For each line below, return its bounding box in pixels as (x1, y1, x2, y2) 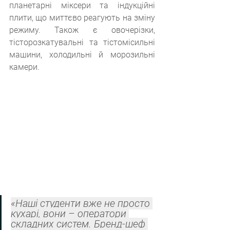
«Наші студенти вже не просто (11, 197, 152, 210)
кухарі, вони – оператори (11, 207, 129, 220)
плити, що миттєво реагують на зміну (9, 13, 155, 23)
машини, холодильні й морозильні (9, 50, 155, 60)
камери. (9, 62, 40, 72)
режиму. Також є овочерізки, (9, 25, 155, 35)
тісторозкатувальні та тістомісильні (9, 37, 155, 47)
